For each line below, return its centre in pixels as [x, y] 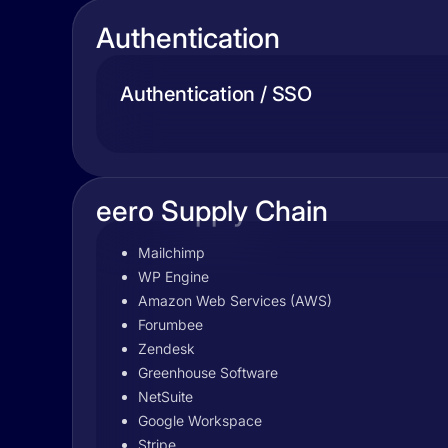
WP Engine [173, 276]
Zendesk [166, 348]
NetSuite [165, 396]
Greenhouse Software [208, 372]
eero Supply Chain [212, 211]
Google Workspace [200, 420]
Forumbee [170, 324]
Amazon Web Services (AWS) [235, 300]
